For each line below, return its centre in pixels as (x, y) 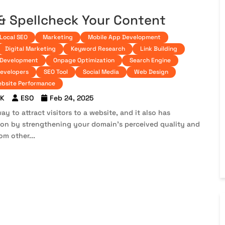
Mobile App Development (125, 37)
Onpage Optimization (84, 61)
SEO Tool (55, 72)
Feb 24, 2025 (71, 98)
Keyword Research (98, 49)
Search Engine (150, 61)
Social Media (101, 72)
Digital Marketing (31, 49)
